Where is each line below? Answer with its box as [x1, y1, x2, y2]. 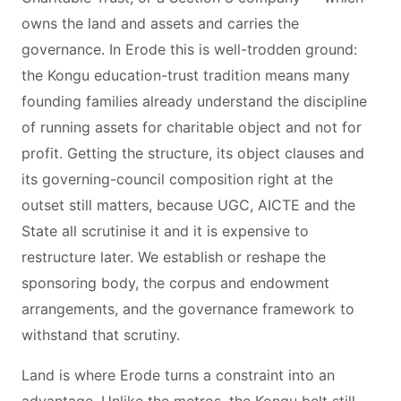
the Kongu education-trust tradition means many [21, 66, 350, 84]
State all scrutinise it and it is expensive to [21, 222, 309, 240]
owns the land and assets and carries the [21, 14, 299, 32]
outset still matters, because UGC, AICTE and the [21, 196, 355, 214]
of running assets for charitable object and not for [21, 118, 362, 136]
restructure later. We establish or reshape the [21, 248, 326, 266]
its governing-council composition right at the [21, 170, 333, 188]
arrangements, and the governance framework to [21, 300, 354, 318]
